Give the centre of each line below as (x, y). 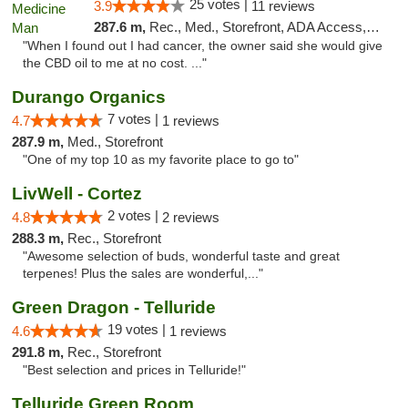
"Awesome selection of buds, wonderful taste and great (181, 256)
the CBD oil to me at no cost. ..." (115, 63)
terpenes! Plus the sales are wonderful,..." (143, 274)
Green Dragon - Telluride (114, 307)
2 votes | (135, 215)
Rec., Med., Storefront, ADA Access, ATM (257, 27)
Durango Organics (89, 97)
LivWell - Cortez (77, 194)
